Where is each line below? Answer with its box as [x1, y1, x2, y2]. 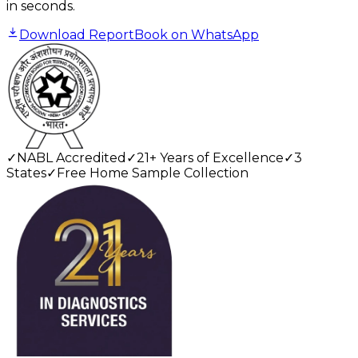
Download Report [19, 26, 134, 42]
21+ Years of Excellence [137, 150, 284, 166]
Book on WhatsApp [134, 26, 259, 42]
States [6, 165, 46, 181]
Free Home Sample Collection [57, 165, 249, 181]
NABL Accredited [17, 150, 126, 166]
